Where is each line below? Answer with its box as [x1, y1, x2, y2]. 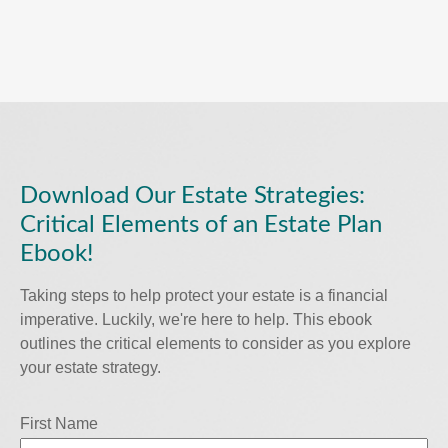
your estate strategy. [20, 359, 161, 377]
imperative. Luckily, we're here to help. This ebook [20, 311, 372, 329]
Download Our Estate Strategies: [20, 184, 365, 209]
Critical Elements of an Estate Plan [20, 213, 382, 238]
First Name [20, 415, 98, 433]
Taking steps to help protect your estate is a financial [20, 287, 388, 305]
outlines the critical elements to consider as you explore [20, 335, 411, 353]
